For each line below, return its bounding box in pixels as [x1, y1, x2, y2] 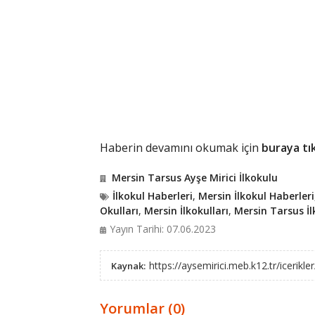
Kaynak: [110, 259, 146, 272]
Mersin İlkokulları [143, 204, 229, 217]
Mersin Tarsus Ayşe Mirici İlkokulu [111, 171, 278, 184]
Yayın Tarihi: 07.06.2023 [109, 222, 216, 236]
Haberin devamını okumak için [99, 140, 262, 155]
